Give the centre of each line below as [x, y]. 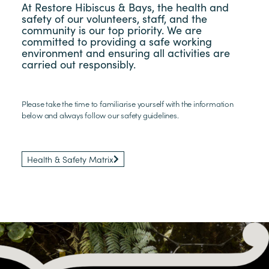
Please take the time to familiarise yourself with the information [127, 103]
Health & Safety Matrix [70, 159]
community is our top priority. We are [111, 29]
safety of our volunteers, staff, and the [114, 18]
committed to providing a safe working [116, 41]
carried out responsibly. [78, 64]
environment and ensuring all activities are [125, 52]
